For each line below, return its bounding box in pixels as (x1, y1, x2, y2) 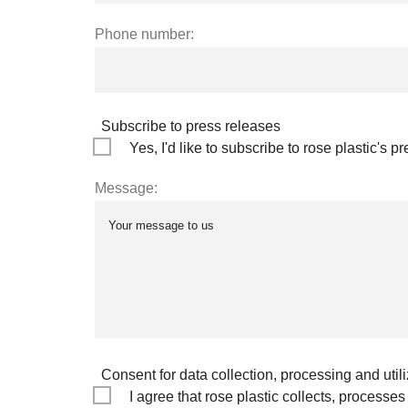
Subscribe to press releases (101, 117, 280, 134)
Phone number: (95, 25, 194, 42)
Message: (95, 179, 158, 196)
